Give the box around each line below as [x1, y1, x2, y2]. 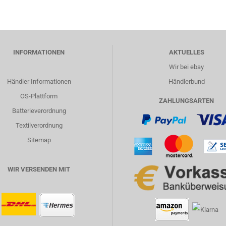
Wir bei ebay [169, 63, 204, 71]
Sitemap [27, 136, 51, 144]
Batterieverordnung [12, 107, 66, 115]
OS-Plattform [20, 92, 58, 100]
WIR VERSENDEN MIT [8, 165, 71, 173]
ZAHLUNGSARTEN [159, 97, 214, 104]
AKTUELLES [168, 48, 204, 56]
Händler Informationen [7, 78, 71, 85]
